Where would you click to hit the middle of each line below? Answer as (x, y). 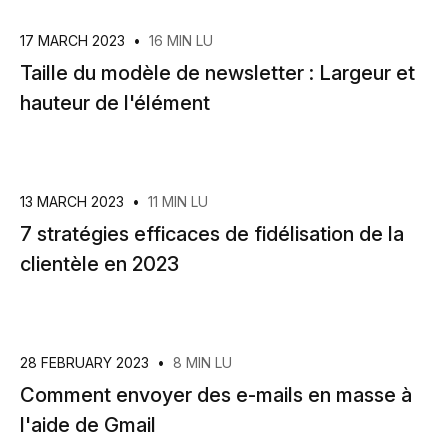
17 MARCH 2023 (74, 40)
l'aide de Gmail (88, 425)
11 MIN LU (178, 201)
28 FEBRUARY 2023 (86, 362)
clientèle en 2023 (99, 264)
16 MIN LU (181, 40)
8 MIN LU (202, 362)
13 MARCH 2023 (74, 201)
